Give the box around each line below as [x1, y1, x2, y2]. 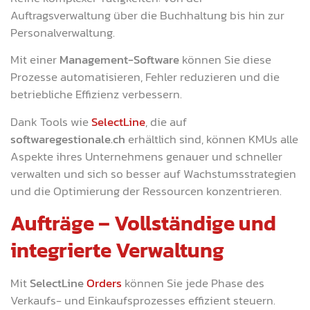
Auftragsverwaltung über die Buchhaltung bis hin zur [10, 6, 284, 24]
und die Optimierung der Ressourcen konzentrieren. [10, 181, 282, 200]
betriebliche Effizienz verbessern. [10, 85, 182, 104]
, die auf [145, 112, 187, 131]
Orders [86, 273, 122, 292]
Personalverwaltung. [10, 23, 115, 42]
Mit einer [10, 51, 57, 69]
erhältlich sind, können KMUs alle [125, 129, 298, 148]
